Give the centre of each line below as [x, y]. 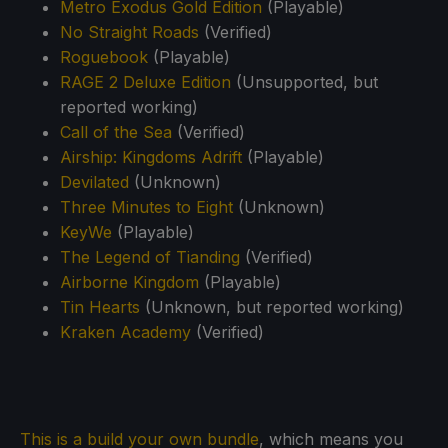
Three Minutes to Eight [146, 206]
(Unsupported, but [304, 81]
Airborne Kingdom [129, 281]
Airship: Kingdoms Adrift [151, 156]
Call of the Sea [116, 131]
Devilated [94, 181]
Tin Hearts [100, 306]
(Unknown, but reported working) [272, 306]
